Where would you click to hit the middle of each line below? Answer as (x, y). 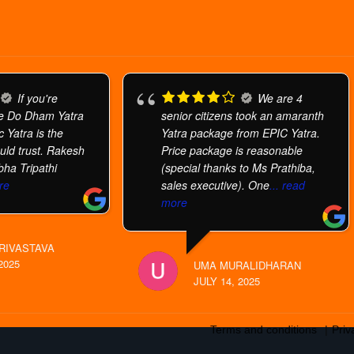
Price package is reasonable (232, 150)
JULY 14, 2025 (226, 281)
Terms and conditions (264, 330)
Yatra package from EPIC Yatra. (240, 133)
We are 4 (280, 98)
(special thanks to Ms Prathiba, (238, 168)
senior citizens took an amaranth (242, 115)
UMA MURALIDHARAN (247, 265)
